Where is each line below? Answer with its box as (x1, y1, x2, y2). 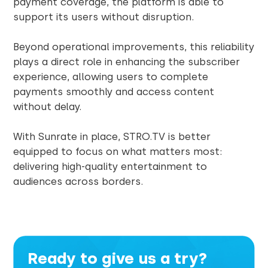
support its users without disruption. (13, 10, 194, 23)
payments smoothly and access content (13, 85, 215, 98)
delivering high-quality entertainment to (13, 160, 208, 172)
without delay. (13, 100, 82, 112)
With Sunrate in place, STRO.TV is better (13, 130, 211, 142)
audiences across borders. (13, 175, 144, 187)
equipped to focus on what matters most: (13, 145, 223, 157)
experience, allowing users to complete (13, 70, 209, 83)
